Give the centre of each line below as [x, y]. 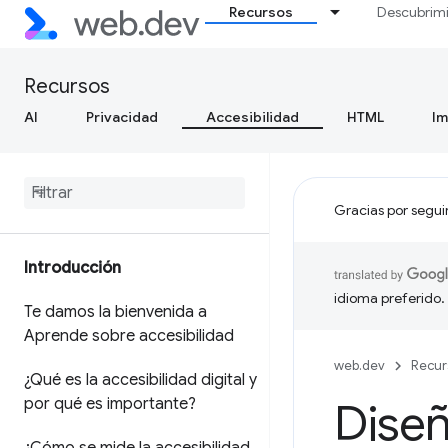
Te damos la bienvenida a [115, 312]
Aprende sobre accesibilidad [129, 336]
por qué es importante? [110, 404]
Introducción [72, 268]
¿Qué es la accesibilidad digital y [140, 380]
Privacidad [122, 117]
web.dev [359, 365]
